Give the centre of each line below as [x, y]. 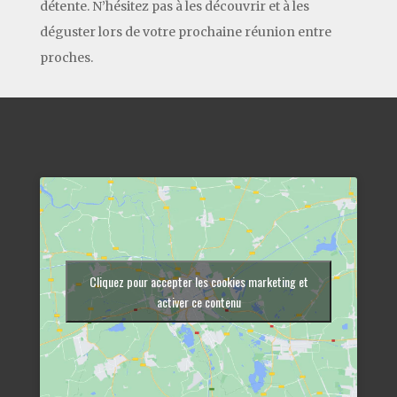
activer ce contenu [198, 301]
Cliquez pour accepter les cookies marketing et [198, 281]
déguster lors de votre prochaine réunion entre [185, 31]
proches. [66, 57]
